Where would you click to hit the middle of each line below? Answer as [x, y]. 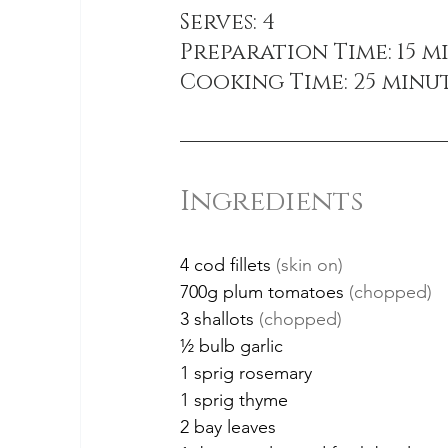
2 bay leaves [228, 427]
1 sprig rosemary [246, 373]
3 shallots [219, 319]
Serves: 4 [227, 23]
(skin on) [309, 265]
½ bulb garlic [231, 346]
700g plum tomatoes [264, 292]
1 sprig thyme [234, 400]
